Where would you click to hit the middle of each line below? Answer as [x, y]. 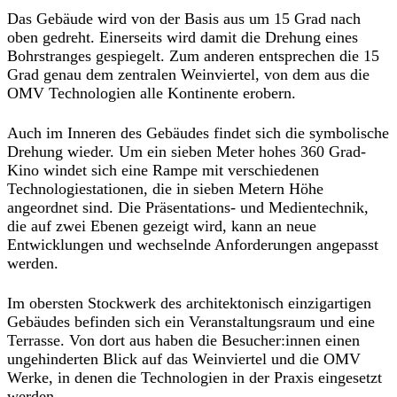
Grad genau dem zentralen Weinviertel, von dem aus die [188, 74]
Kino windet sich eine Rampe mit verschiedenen [163, 170]
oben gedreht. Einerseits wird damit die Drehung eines [183, 37]
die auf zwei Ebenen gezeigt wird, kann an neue [162, 226]
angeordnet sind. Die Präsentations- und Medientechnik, [188, 207]
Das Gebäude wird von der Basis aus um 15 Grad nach [184, 18]
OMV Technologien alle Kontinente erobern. [152, 93]
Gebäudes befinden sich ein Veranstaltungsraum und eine [191, 321]
